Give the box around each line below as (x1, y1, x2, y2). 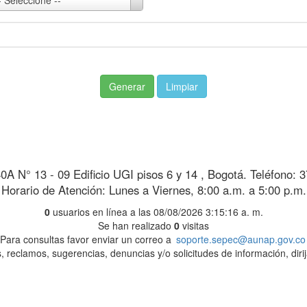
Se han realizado (98, 219, 174, 233)
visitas (180, 219, 209, 233)
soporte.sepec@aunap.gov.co (175, 232, 306, 247)
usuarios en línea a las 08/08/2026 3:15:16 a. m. (52, 205, 263, 219)
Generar (109, 79, 145, 94)
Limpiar (166, 79, 198, 94)
